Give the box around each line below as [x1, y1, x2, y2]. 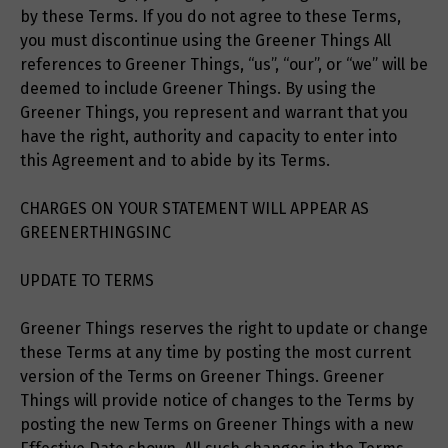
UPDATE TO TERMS [20, 271, 154, 291]
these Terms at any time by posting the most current [20, 343, 411, 363]
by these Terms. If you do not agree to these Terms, [20, 7, 401, 27]
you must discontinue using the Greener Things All [20, 31, 391, 51]
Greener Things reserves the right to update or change [20, 319, 428, 339]
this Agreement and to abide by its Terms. [20, 151, 338, 171]
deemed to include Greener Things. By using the [20, 79, 376, 99]
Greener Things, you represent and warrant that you [20, 103, 408, 123]
